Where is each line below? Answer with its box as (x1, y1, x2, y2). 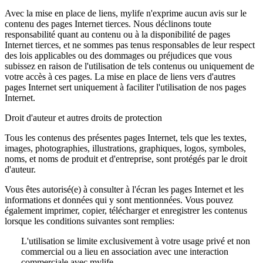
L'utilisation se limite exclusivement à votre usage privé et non (21, 236, 250, 246)
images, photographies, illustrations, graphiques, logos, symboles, (5, 143, 246, 153)
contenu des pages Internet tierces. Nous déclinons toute (5, 19, 211, 29)
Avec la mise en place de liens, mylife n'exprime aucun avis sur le (5, 8, 247, 18)
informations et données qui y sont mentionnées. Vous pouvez (5, 195, 233, 205)
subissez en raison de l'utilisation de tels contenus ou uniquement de (5, 61, 254, 71)
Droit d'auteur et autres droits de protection (5, 113, 162, 123)
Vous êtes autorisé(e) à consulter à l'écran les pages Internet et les (5, 184, 244, 194)
